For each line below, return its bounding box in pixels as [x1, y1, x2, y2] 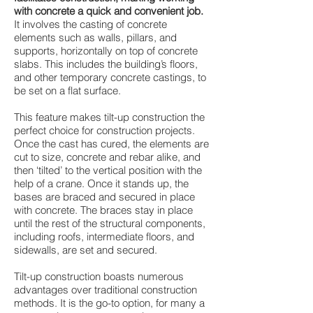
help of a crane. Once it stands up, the [14, 177, 189, 190]
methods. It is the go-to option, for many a [14, 296, 205, 310]
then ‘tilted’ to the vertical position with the [14, 163, 202, 177]
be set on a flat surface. [14, 84, 121, 97]
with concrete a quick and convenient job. [14, 4, 203, 17]
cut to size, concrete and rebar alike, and [14, 150, 201, 163]
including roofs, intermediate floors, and [14, 230, 194, 243]
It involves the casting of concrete [14, 17, 167, 31]
